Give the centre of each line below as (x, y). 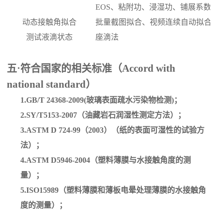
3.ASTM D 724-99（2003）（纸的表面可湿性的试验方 (113, 130)
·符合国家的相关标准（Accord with (96, 68)
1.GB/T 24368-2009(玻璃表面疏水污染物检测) (97, 100)
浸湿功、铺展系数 (180, 7)
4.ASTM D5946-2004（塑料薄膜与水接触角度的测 (106, 160)
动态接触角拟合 (50, 22)
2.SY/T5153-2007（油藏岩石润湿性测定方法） (99, 115)
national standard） (52, 84)
